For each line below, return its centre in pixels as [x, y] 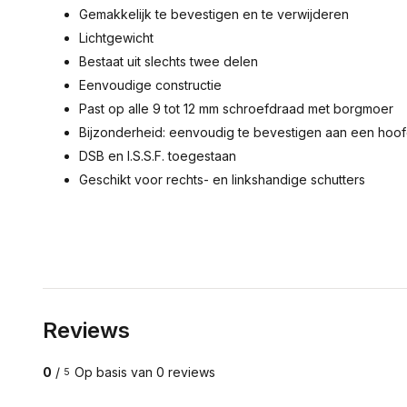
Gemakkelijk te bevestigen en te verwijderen [214, 14]
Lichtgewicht [116, 38]
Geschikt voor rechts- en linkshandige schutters [222, 179]
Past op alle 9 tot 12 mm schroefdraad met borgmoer [236, 109]
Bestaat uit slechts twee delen [169, 61]
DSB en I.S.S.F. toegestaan [158, 156]
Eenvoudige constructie [150, 85]
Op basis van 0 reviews [145, 372]
